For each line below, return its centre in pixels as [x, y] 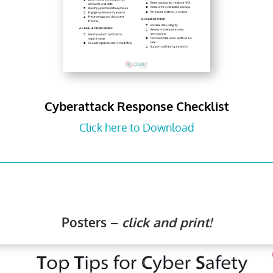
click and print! [167, 222]
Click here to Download [136, 127]
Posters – [91, 222]
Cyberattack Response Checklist [136, 106]
